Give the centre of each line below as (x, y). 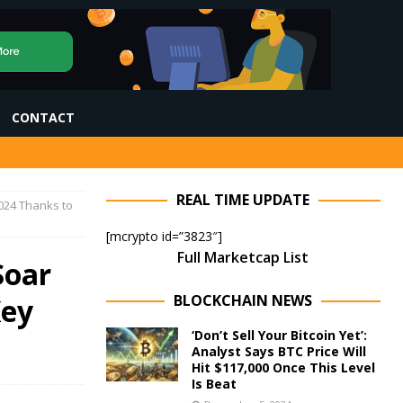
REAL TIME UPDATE (243, 200)
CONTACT (43, 117)
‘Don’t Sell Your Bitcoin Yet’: (279, 335)
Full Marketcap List (243, 257)
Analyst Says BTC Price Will (278, 351)
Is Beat (214, 384)
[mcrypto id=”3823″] (164, 236)
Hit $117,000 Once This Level (283, 367)
